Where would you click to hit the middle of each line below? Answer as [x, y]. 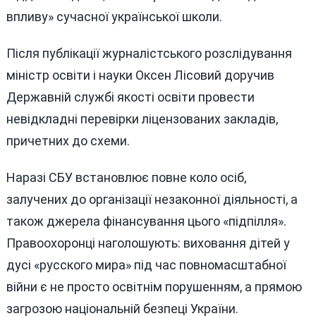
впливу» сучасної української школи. [114, 17]
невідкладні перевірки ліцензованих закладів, [142, 119]
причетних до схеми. [68, 141]
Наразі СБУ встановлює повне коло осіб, [126, 177]
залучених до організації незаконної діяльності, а [152, 199]
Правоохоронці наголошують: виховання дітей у [148, 243]
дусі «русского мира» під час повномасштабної [146, 265]
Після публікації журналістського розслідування [149, 54]
